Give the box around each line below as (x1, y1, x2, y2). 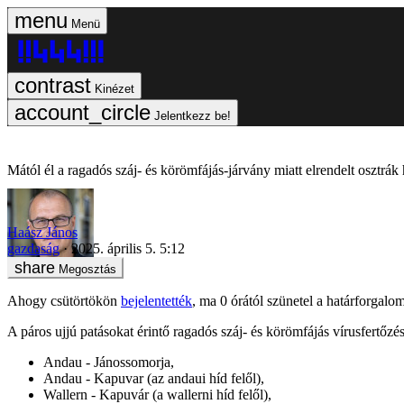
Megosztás (59, 262, 116, 276)
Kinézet (95, 82, 134, 96)
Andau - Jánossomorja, (43, 353, 174, 370)
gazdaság (7, 240, 60, 256)
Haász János (7, 224, 78, 240)
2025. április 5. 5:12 (71, 240, 185, 256)
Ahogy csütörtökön (7, 292, 121, 308)
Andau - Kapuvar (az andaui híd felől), (43, 370, 264, 386)
